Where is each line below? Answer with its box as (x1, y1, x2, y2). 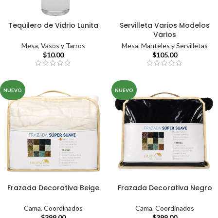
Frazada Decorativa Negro (117, 183, 212, 193)
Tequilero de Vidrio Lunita (8, 20, 98, 30)
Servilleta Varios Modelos (120, 20, 210, 30)
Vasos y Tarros (41, 41, 85, 50)
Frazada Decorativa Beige (7, 183, 99, 193)
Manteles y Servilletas (141, 41, 208, 50)
